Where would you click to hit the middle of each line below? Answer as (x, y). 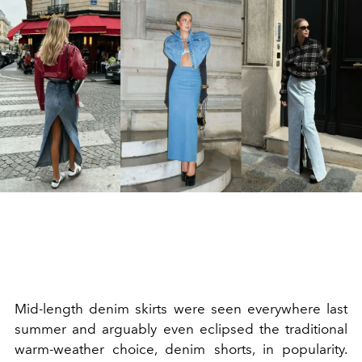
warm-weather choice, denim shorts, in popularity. (181, 349)
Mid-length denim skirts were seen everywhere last (181, 309)
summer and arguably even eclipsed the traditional (181, 329)
